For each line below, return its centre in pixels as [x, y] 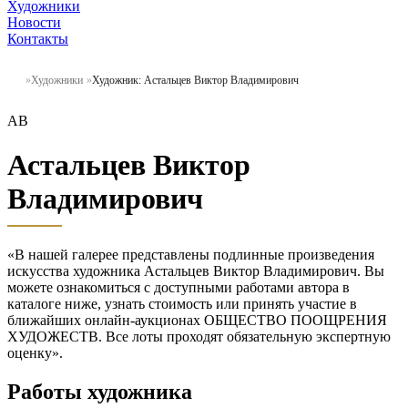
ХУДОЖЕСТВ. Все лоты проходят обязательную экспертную [199, 336]
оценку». [35, 352]
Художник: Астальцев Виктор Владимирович [195, 80]
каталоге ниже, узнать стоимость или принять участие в [182, 303]
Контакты [38, 38]
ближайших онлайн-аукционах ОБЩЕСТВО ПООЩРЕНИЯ [197, 320]
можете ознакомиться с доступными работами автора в [178, 287]
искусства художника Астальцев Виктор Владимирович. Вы [196, 270]
